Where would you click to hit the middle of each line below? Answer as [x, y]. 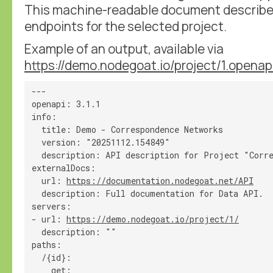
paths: [47, 244]
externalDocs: [64, 168]
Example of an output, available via [124, 48]
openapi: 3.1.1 [66, 104]
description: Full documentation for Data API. [147, 193]
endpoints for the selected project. [126, 26]
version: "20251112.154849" [101, 142]
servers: [51, 206]
